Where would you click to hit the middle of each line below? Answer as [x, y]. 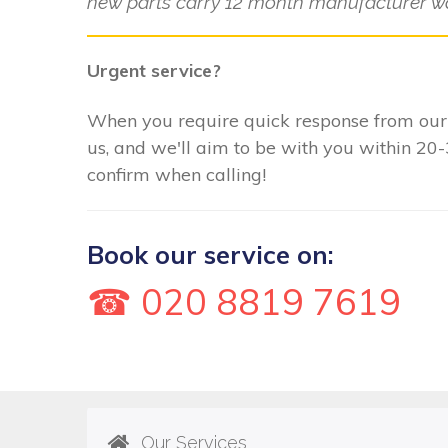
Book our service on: [210, 255]
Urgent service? [154, 71]
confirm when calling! [176, 174]
